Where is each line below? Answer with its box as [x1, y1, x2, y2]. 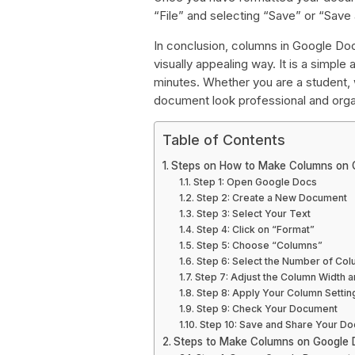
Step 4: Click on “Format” [196, 223, 315, 235]
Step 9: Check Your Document [196, 303, 338, 315]
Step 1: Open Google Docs [193, 176, 317, 188]
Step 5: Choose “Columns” [196, 239, 323, 251]
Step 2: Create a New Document [196, 192, 347, 204]
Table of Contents [162, 132, 285, 148]
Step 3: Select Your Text [196, 208, 311, 219]
